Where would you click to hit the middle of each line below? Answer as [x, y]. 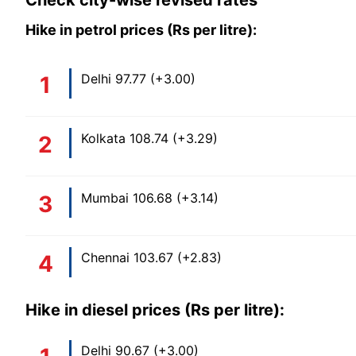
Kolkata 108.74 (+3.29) [149, 139]
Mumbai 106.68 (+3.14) [150, 198]
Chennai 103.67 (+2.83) [151, 258]
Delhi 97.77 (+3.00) [138, 79]
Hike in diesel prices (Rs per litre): [155, 310]
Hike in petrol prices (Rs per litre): [143, 30]
